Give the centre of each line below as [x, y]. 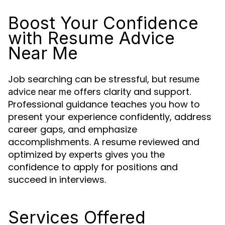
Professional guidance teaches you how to [104, 104]
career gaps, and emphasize [73, 129]
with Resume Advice [91, 38]
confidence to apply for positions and [93, 167]
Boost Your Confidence [103, 23]
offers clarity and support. [131, 92]
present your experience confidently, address [110, 117]
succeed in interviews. [57, 180]
